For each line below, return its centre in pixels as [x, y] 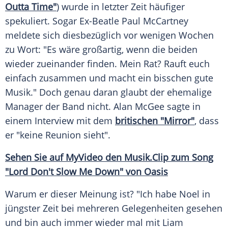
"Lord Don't [31, 172]
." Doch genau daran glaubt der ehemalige [121, 92]
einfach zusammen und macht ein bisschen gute [109, 78]
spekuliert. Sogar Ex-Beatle [63, 21]
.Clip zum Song [181, 158]
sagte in [182, 107]
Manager [24, 107]
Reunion [63, 135]
